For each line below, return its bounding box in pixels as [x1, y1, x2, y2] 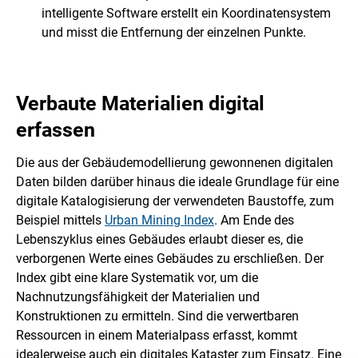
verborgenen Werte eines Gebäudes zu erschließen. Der [16, 250, 324, 266]
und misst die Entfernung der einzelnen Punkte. [42, 25, 306, 41]
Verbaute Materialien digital [16, 92, 265, 116]
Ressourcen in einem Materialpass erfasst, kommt [16, 327, 297, 343]
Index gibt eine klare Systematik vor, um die [16, 269, 258, 285]
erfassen [16, 118, 95, 142]
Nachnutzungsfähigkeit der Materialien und [16, 288, 260, 304]
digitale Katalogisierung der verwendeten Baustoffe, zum [16, 193, 334, 209]
